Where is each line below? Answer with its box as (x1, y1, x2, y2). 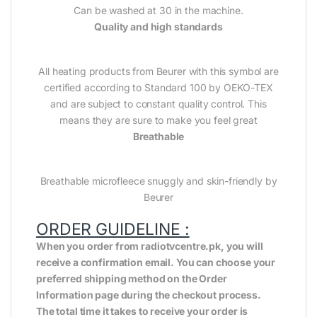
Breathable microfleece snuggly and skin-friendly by (40, 175, 277, 188)
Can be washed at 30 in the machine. (74, 4, 243, 17)
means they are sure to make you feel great (59, 114, 258, 127)
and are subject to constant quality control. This (50, 98, 267, 110)
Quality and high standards (94, 21, 223, 33)
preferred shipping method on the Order (36, 272, 227, 285)
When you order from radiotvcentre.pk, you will (36, 240, 263, 253)
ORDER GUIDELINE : (36, 219, 190, 240)
